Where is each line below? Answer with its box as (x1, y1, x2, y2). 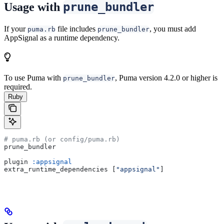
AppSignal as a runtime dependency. (4, 33, 119, 42)
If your (4, 24, 27, 33)
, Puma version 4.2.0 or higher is (115, 73, 217, 82)
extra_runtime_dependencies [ (4, 165, 116, 173)
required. (4, 82, 32, 91)
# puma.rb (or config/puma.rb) (4, 135, 120, 143)
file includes (55, 24, 97, 33)
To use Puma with (4, 73, 63, 82)
